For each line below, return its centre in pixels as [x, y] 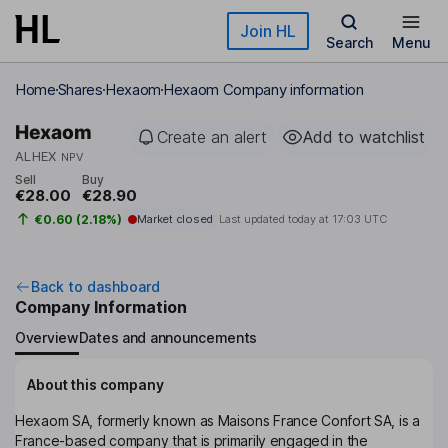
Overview [47, 337]
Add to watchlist [364, 137]
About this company [95, 385]
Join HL [268, 31]
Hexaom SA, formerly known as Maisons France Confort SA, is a [217, 421]
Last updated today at [275, 219]
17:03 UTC [359, 219]
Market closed [174, 219]
